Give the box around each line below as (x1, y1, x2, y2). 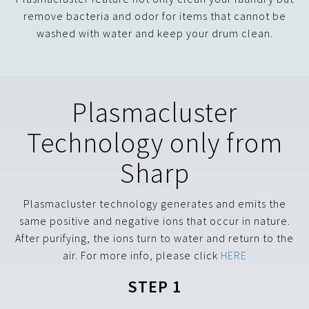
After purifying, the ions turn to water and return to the (15, 231, 294, 246)
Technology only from (26, 126, 283, 161)
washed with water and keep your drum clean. (36, 26, 273, 41)
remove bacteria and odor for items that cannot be (23, 9, 286, 23)
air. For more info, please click (62, 248, 221, 263)
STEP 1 (128, 276, 181, 298)
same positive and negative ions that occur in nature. (19, 214, 290, 228)
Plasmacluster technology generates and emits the (23, 197, 286, 211)
